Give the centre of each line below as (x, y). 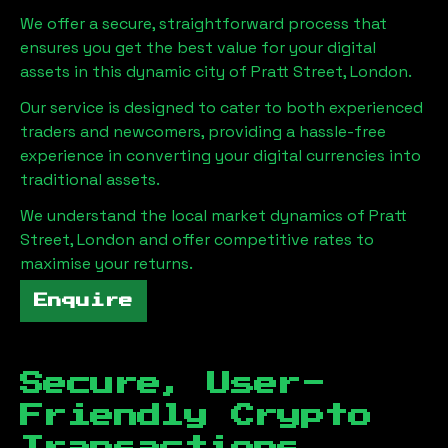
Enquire (83, 301)
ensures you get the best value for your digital (198, 47)
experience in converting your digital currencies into (220, 155)
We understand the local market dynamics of (194, 215)
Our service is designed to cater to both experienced (221, 107)
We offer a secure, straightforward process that (203, 23)
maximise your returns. (106, 263)
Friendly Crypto (195, 416)
